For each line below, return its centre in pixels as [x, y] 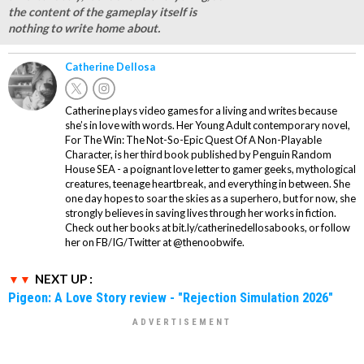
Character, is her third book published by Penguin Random [198, 155]
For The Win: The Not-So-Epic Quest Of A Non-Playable [193, 140]
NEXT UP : [64, 279]
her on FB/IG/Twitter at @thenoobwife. [155, 243]
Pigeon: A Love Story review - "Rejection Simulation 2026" [171, 298]
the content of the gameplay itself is [102, 12]
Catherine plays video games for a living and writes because [201, 111]
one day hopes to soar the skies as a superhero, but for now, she [210, 199]
